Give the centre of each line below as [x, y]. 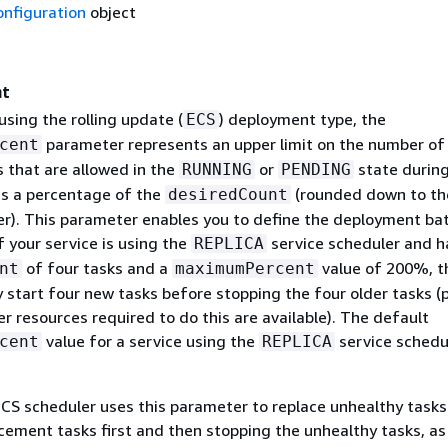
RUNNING [216, 170]
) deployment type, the [302, 119]
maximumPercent [244, 269]
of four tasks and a [96, 268]
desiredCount [227, 195]
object [110, 12]
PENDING [315, 170]
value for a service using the [150, 341]
